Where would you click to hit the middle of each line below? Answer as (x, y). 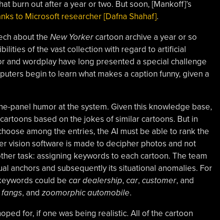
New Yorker (71, 37)
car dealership (95, 180)
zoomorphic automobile (85, 192)
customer (159, 180)
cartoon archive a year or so (145, 37)
